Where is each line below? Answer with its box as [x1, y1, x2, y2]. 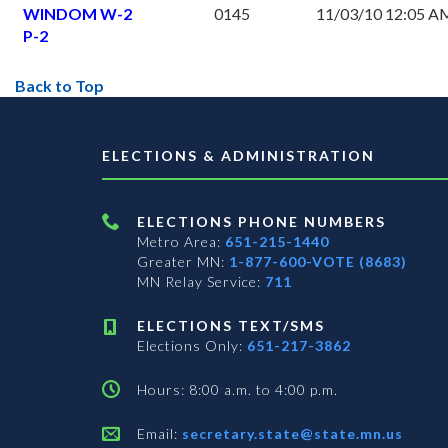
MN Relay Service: [137, 273, 265, 291]
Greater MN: [137, 253, 229, 271]
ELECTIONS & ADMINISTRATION [102, 147, 375, 165]
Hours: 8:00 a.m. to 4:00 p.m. [137, 381, 338, 399]
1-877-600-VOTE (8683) [229, 253, 407, 271]
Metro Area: [137, 233, 225, 251]
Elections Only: [137, 337, 247, 355]
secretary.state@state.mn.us [178, 425, 403, 443]
